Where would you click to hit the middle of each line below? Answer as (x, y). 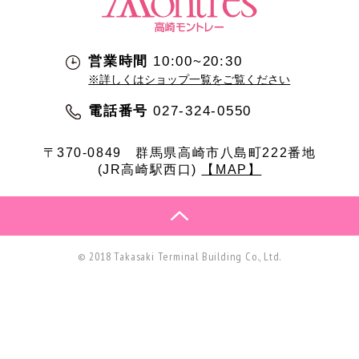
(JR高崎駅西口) (149, 169)
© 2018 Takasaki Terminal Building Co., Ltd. (179, 257)
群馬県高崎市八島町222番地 (226, 152)
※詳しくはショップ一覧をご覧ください (190, 80)
